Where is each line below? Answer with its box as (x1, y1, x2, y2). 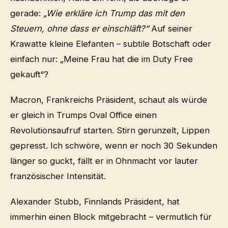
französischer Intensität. (10, 170, 106, 181)
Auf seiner (149, 23, 192, 34)
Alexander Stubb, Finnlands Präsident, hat (10, 196, 180, 207)
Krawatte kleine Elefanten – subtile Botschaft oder (10, 38, 211, 49)
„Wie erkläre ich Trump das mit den (43, 8, 185, 18)
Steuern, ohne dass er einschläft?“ (10, 23, 149, 34)
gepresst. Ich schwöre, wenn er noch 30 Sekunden (10, 140, 217, 151)
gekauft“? (10, 69, 48, 79)
